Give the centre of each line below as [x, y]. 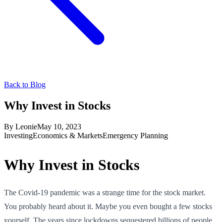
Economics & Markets [68, 135]
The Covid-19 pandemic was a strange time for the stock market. [105, 192]
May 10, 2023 [59, 126]
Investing [18, 135]
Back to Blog [25, 84]
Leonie [26, 126]
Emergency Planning [135, 135]
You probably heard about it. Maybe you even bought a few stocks [108, 206]
